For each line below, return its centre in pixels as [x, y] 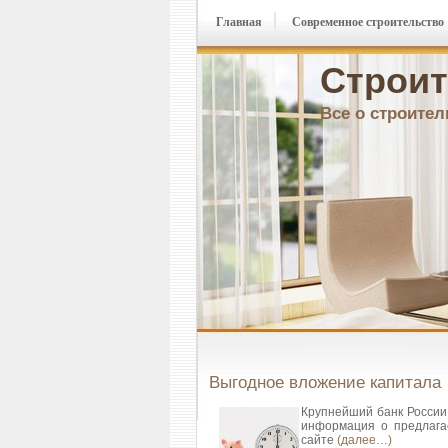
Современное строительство [368, 22]
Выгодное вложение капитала [325, 382]
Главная [239, 22]
